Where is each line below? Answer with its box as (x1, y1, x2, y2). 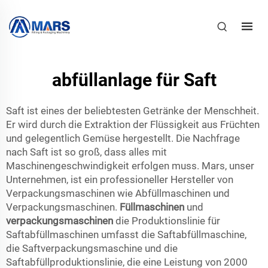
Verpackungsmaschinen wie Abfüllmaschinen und (6, 187, 230, 199)
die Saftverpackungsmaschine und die (6, 242, 178, 254)
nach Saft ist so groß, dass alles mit (6, 146, 167, 158)
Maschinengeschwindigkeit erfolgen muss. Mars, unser (6, 160, 254, 172)
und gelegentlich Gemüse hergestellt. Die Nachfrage (6, 132, 240, 144)
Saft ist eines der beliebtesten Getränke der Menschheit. (6, 105, 259, 117)
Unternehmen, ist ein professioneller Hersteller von (6, 173, 233, 185)
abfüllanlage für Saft (51, 69, 217, 90)
